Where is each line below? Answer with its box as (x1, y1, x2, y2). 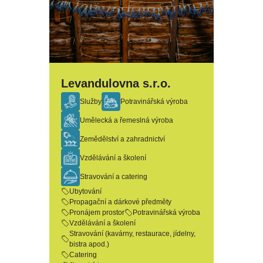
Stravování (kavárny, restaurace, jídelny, (69, 230, 195, 238)
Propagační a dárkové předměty (69, 198, 171, 206)
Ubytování (69, 187, 102, 195)
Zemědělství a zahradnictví (80, 135, 166, 143)
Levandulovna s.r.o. (61, 77, 171, 90)
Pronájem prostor (69, 208, 124, 217)
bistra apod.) (69, 240, 109, 248)
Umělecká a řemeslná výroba (80, 116, 173, 124)
